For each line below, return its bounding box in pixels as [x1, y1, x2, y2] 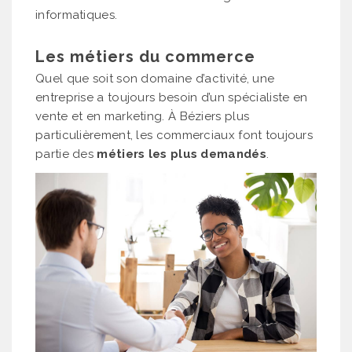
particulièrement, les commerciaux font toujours [35, 127, 313, 142]
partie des [35, 146, 97, 161]
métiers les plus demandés [97, 146, 266, 161]
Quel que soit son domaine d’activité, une [35, 71, 275, 86]
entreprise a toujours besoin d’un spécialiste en [35, 90, 308, 104]
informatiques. [35, 7, 118, 22]
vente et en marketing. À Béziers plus [35, 108, 250, 123]
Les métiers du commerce [35, 46, 255, 66]
